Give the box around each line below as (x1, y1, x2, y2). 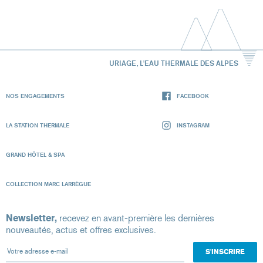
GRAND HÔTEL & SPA (6, 151, 65, 159)
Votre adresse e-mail (5, 241, 86, 253)
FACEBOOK (177, 92, 209, 100)
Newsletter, (6, 213, 57, 224)
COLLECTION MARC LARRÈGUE (6, 180, 91, 188)
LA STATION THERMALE (6, 122, 69, 129)
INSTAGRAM (177, 122, 210, 129)
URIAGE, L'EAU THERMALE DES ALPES (109, 58, 238, 68)
